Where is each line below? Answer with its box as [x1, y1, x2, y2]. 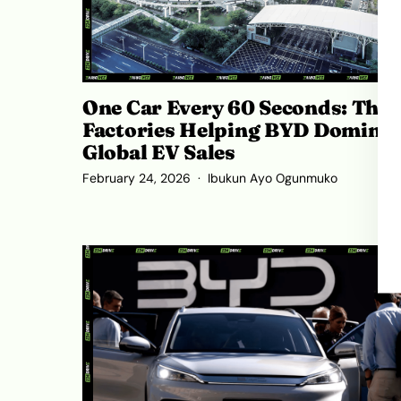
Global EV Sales [82, 139, 235, 165]
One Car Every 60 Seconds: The [82, 94, 389, 120]
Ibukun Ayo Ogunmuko [208, 170, 337, 186]
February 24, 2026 [82, 170, 191, 186]
